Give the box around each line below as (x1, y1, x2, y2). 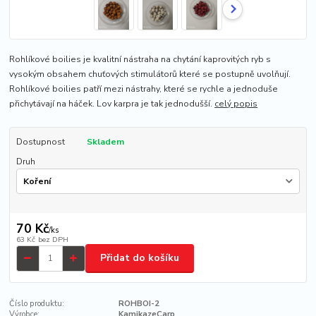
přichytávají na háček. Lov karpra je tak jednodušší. (9, 97, 215, 109)
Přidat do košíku (100, 251, 179, 265)
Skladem (86, 135, 124, 147)
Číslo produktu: (9, 298, 65, 309)
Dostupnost (16, 135, 65, 147)
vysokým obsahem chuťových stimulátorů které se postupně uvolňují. (9, 68, 291, 80)
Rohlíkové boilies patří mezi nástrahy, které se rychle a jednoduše (9, 83, 279, 95)
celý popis (214, 97, 258, 109)
